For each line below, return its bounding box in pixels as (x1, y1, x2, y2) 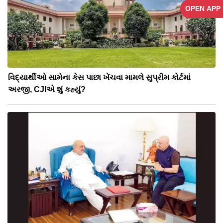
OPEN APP (185, 4, 221, 12)
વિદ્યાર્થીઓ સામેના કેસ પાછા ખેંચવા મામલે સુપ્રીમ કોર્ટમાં (8, 73, 191, 82)
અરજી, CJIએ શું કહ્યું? (8, 85, 86, 94)
